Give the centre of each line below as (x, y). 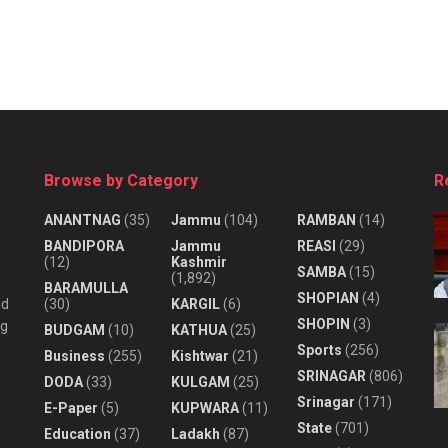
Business (74, 355)
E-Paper (71, 407)
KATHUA (198, 329)
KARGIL (195, 303)
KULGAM (200, 381)
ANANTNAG (82, 219)
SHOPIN (324, 323)
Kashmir (198, 261)
